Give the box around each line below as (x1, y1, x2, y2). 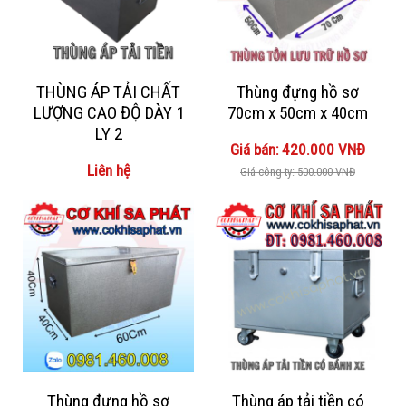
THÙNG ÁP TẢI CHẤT (36, 81, 180, 102)
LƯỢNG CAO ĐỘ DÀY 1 (33, 101, 184, 123)
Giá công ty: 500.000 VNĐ (240, 164, 355, 179)
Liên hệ (86, 160, 130, 179)
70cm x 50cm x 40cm (227, 101, 368, 123)
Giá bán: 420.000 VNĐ (230, 140, 365, 159)
